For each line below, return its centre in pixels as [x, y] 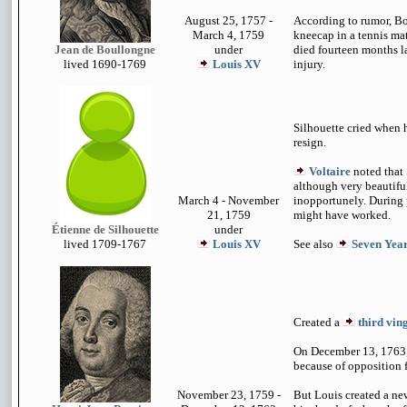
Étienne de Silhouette [105, 229]
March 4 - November [228, 200]
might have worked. [342, 215]
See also [315, 244]
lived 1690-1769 [105, 64]
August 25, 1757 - [228, 20]
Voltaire [330, 171]
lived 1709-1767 [105, 244]
